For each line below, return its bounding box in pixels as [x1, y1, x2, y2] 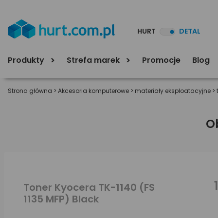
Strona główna [8, 87, 52, 95]
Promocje [142, 54, 181, 66]
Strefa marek [67, 54, 122, 66]
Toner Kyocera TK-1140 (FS [23, 180, 155, 194]
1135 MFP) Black [23, 192, 99, 206]
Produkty [8, 54, 46, 66]
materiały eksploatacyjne [135, 87, 211, 95]
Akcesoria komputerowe [58, 87, 129, 95]
